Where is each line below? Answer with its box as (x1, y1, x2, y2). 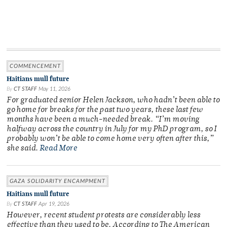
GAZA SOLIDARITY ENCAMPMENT (10, 178, 105, 184)
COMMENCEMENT (10, 63, 61, 69)
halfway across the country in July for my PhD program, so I (7, 126, 216, 134)
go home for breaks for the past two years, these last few (7, 106, 203, 115)
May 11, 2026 (39, 86, 70, 92)
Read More (40, 145, 77, 153)
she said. (7, 145, 40, 153)
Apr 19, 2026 (39, 201, 69, 207)
